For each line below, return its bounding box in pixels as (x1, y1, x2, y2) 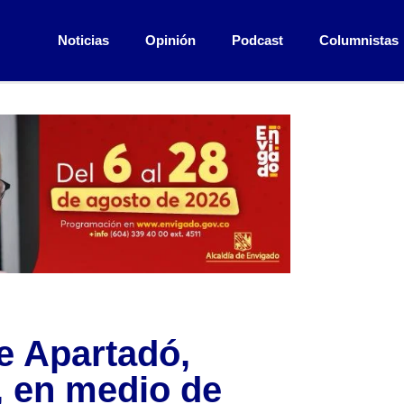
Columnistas (318, 32, 399, 49)
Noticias (57, 32, 109, 49)
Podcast (231, 32, 283, 49)
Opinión (144, 32, 196, 49)
